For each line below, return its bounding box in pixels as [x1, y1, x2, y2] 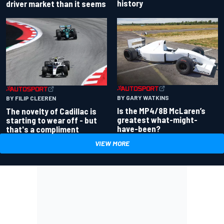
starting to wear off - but [6, 114, 97, 125]
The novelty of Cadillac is [6, 105, 96, 116]
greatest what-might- [117, 114, 197, 124]
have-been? [117, 123, 160, 133]
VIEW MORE [94, 138, 129, 147]
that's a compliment [6, 123, 79, 134]
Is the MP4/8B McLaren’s [117, 105, 205, 115]
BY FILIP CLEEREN [6, 94, 56, 101]
